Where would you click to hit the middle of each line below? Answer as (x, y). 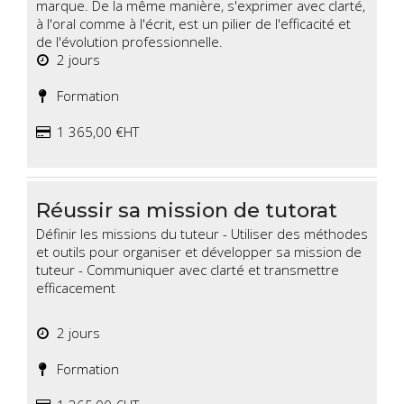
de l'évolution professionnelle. (131, 42)
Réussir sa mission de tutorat (187, 211)
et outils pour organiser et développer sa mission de (199, 252)
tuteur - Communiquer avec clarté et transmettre (188, 270)
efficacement (76, 288)
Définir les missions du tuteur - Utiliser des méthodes (202, 234)
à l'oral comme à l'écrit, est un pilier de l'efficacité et (193, 24)
